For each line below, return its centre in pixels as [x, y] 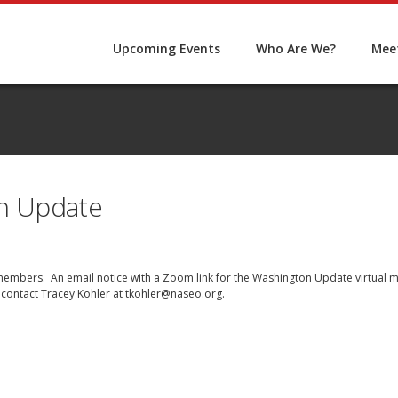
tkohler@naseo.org [174, 294]
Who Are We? [296, 48]
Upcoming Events [167, 48]
